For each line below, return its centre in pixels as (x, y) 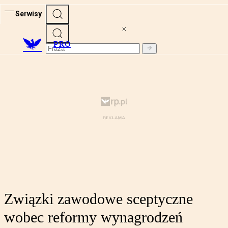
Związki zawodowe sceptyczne (98, 199)
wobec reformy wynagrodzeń (93, 217)
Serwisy (28, 13)
